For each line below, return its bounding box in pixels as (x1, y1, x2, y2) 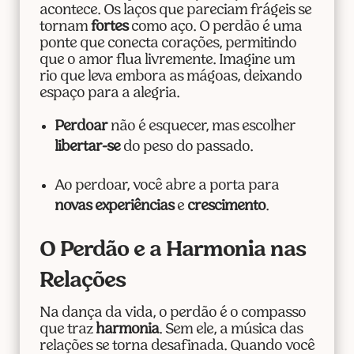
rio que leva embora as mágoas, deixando (39, 70, 302, 85)
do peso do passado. (119, 140, 253, 156)
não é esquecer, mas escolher (107, 119, 296, 135)
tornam (39, 20, 91, 36)
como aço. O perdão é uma (127, 20, 302, 36)
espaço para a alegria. (39, 86, 179, 102)
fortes (90, 20, 128, 36)
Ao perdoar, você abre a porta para (54, 179, 279, 194)
